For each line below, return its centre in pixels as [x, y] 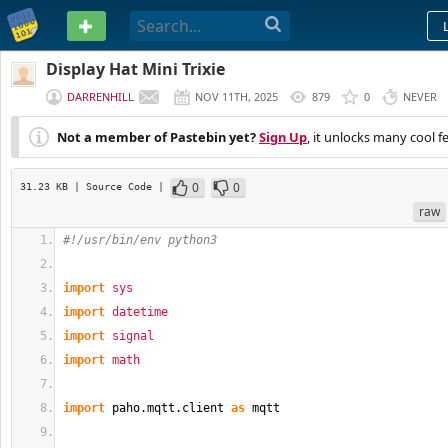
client [203, 408]
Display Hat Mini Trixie [135, 69]
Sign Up [283, 137]
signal [133, 336]
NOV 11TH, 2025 [236, 96]
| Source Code [116, 186]
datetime [140, 312]
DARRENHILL [100, 96]
